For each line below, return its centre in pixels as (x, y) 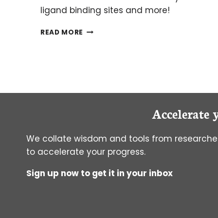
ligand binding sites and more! (105, 10)
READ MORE (62, 32)
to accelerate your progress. (86, 152)
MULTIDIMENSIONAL (120, 91)
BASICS (97, 40)
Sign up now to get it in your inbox (100, 173)
